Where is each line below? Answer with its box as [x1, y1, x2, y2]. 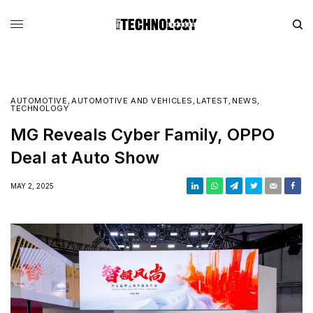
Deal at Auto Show [10, 147, 159, 168]
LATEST [196, 95, 228, 105]
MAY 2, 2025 [10, 181, 54, 190]
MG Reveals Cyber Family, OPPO [10, 124, 275, 145]
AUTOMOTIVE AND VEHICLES [71, 95, 193, 105]
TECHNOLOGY [10, 103, 69, 113]
